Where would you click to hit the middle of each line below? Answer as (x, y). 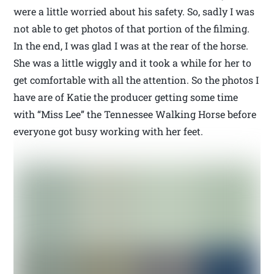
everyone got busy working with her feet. (109, 131)
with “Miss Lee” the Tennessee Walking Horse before (135, 114)
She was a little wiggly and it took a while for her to (133, 62)
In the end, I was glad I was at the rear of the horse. (131, 45)
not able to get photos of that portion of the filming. (132, 28)
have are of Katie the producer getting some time (126, 97)
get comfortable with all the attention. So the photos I (136, 80)
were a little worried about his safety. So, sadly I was (134, 11)
